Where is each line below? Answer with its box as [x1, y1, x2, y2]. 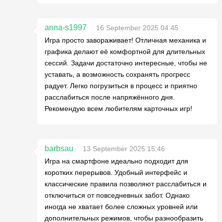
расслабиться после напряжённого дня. [45, 93, 175, 101]
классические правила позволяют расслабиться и [45, 180, 207, 188]
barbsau [45, 144, 73, 153]
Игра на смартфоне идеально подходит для [45, 157, 188, 165]
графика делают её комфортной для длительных [45, 48, 205, 55]
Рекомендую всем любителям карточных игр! [45, 105, 192, 112]
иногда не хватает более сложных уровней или [45, 203, 198, 211]
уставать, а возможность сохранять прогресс [45, 70, 190, 78]
